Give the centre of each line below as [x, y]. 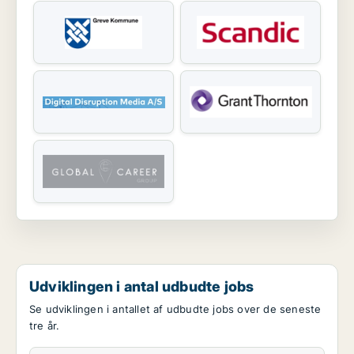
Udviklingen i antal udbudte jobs [142, 286]
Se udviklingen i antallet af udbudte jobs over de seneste [175, 309]
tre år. [45, 326]
